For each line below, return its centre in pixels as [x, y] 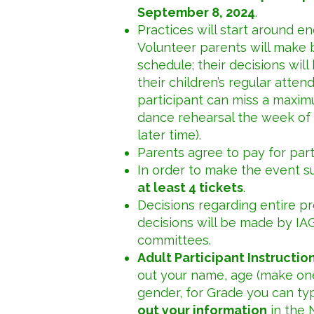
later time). [169, 135]
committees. [174, 240]
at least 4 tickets [190, 187]
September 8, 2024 [196, 12]
